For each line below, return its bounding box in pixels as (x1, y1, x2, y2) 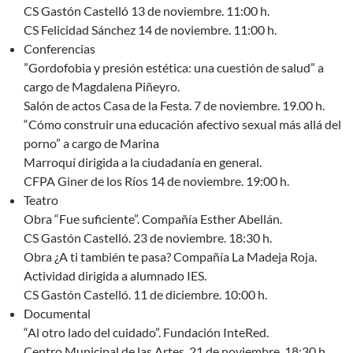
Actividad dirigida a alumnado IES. (24, 268, 206, 284)
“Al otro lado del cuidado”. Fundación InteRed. (24, 325, 269, 340)
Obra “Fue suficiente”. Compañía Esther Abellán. (24, 211, 282, 227)
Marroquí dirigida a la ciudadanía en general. (24, 154, 262, 170)
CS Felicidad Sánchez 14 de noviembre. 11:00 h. (24, 22, 277, 38)
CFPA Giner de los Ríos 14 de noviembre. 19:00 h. (24, 173, 289, 189)
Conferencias (24, 41, 95, 57)
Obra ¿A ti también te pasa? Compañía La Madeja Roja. (24, 249, 317, 265)
